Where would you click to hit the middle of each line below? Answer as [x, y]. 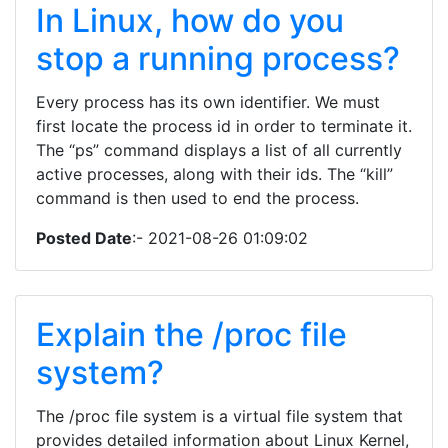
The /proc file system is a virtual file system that [219, 416]
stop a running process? [218, 58]
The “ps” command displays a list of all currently [219, 150]
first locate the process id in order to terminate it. [224, 126]
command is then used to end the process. [197, 198]
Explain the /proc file [191, 334]
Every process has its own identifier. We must [208, 102]
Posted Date [84, 238]
